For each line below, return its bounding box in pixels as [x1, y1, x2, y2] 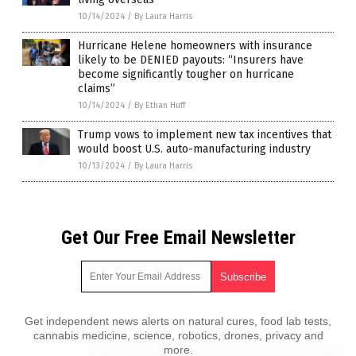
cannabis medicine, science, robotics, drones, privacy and [33, 328, 323, 342]
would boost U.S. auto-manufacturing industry [78, 141, 311, 156]
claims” [78, 81, 115, 95]
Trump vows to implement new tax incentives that [78, 127, 331, 141]
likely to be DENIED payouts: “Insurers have [78, 52, 304, 67]
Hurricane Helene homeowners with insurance [78, 38, 312, 52]
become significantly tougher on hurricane [78, 67, 294, 81]
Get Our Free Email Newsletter [60, 226, 296, 249]
